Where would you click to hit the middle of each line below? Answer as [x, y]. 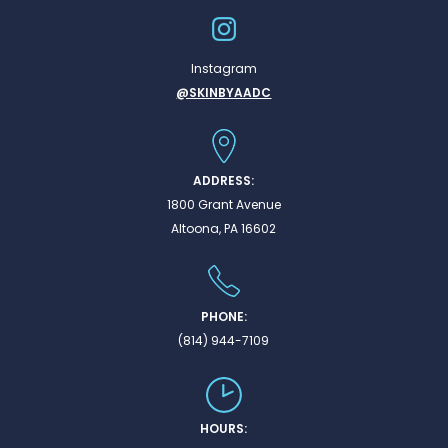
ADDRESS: [224, 180]
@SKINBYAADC [224, 92]
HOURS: [224, 428]
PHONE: [223, 316]
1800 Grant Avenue [223, 204]
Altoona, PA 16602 [224, 228]
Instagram [223, 68]
